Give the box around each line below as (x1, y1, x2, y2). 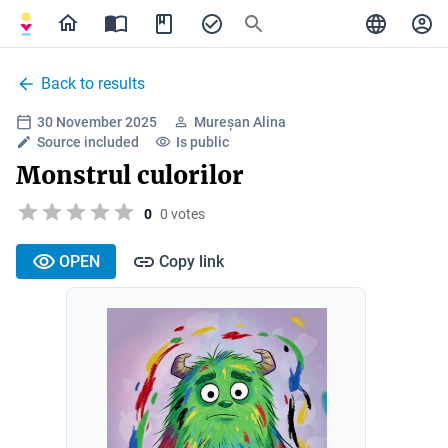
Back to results (41, 74, 145, 93)
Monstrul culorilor (16, 160, 244, 191)
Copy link (159, 251, 224, 271)
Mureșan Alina (194, 114, 286, 130)
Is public (176, 134, 229, 150)
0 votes (160, 205, 205, 222)
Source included (37, 134, 139, 150)
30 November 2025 (37, 114, 157, 130)
